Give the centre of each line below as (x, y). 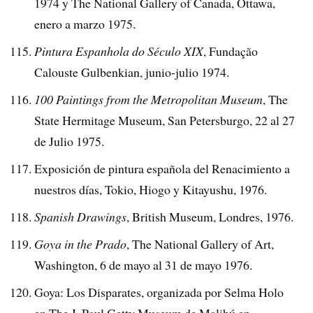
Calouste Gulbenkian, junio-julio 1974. (132, 72)
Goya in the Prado (81, 243)
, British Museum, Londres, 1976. (210, 217)
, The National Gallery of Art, (201, 243)
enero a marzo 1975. (85, 24)
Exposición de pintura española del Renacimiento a (162, 169)
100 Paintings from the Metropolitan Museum (149, 100)
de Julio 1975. (70, 141)
